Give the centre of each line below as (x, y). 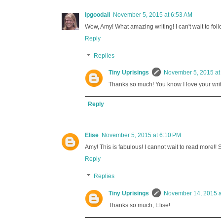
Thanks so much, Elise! (139, 205)
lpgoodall (97, 15)
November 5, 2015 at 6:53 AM (153, 15)
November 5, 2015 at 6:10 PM (141, 135)
